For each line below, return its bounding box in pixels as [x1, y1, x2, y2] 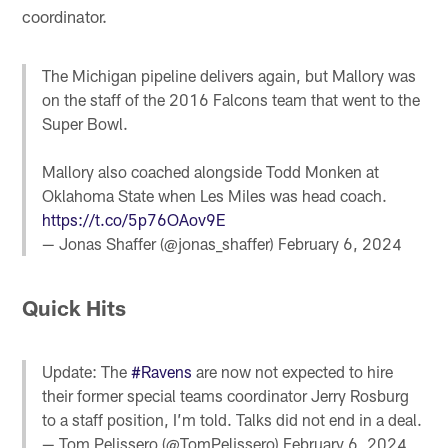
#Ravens [131, 361, 193, 381]
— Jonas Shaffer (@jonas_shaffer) [42, 234, 279, 254]
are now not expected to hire [192, 361, 394, 381]
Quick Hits [22, 295, 127, 321]
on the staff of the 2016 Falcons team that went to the [42, 90, 421, 110]
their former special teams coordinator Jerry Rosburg [42, 385, 410, 405]
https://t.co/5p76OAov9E [42, 210, 226, 230]
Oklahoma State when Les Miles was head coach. [42, 186, 388, 206]
